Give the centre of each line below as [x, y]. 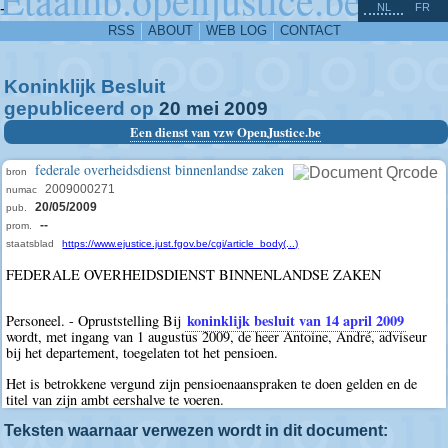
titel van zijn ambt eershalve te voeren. [115, 399]
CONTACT [310, 30]
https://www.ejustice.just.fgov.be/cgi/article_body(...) [180, 243]
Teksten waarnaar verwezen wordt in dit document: [196, 431]
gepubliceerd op [81, 108]
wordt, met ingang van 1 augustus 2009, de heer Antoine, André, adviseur [217, 337]
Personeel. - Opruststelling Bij [96, 321]
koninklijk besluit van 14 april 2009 [296, 321]
